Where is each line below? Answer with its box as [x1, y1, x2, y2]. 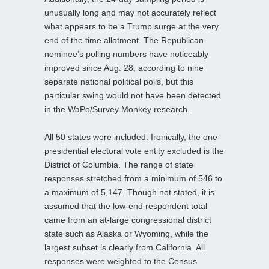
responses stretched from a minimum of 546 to [44, 173, 222, 183]
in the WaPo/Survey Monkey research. [44, 104, 190, 114]
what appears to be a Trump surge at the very [44, 21, 219, 31]
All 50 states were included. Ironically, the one [44, 131, 217, 142]
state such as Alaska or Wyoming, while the [44, 228, 208, 238]
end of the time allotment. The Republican [44, 35, 204, 45]
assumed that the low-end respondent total [44, 201, 207, 211]
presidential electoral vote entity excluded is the [44, 145, 224, 156]
